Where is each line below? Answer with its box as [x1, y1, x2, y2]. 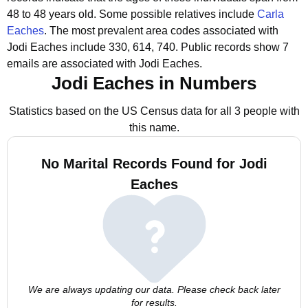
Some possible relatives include [99, 8, 257, 20]
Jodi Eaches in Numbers [52, 73, 256, 93]
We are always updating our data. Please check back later [27, 284, 280, 295]
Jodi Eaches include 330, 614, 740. [7, 41, 178, 53]
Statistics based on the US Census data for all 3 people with [8, 105, 300, 117]
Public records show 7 [181, 41, 289, 53]
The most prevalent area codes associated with [49, 25, 278, 36]
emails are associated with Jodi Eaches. [7, 58, 202, 69]
